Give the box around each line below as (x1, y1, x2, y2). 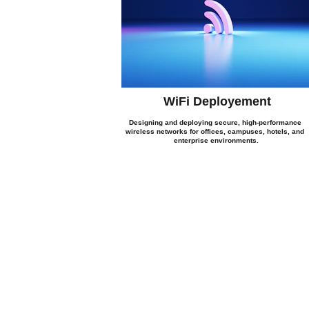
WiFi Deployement (163, 94, 271, 108)
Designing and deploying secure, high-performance (128, 119, 303, 126)
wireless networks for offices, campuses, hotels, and (126, 128, 307, 135)
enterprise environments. (173, 137, 259, 144)
